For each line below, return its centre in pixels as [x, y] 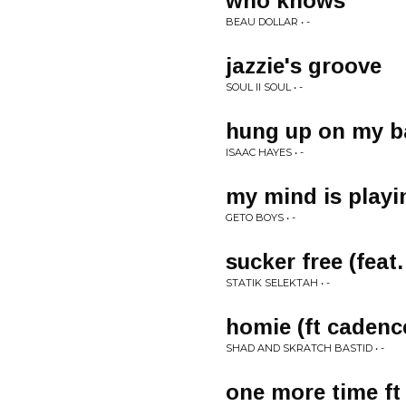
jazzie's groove [304, 66]
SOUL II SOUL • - [264, 87]
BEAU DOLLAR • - [268, 22]
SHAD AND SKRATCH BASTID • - [305, 348]
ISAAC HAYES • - [265, 152]
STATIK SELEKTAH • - [278, 283]
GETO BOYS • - [261, 217]
